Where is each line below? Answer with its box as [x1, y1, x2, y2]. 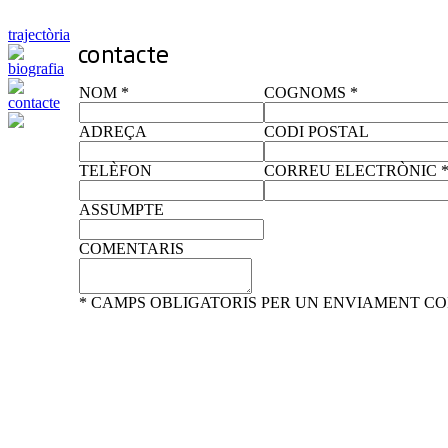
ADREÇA [79, 122, 147, 140]
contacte [8, 94, 60, 111]
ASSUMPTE [79, 200, 164, 218]
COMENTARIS [79, 239, 184, 257]
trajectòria [8, 26, 70, 43]
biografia [8, 60, 64, 77]
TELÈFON [79, 161, 152, 179]
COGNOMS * [264, 83, 358, 101]
